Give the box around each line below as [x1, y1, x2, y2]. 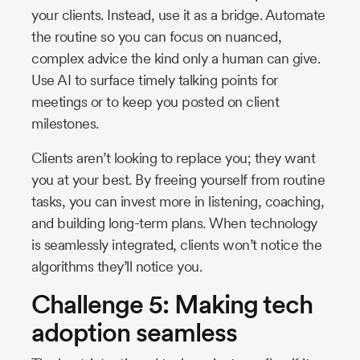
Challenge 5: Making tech [31, 288, 313, 320]
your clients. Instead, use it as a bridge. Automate [31, 6, 325, 23]
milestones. [31, 114, 99, 132]
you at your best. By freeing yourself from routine [31, 170, 325, 188]
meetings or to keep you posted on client [31, 92, 279, 110]
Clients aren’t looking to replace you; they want [31, 149, 315, 166]
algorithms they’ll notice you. [31, 257, 202, 275]
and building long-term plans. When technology [31, 214, 317, 231]
